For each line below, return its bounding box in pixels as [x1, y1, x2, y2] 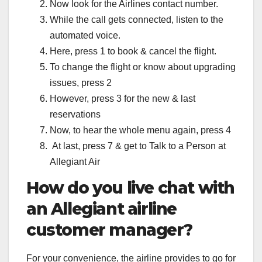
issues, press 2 [50, 77, 112, 88]
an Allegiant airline [26, 198, 177, 219]
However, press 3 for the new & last [50, 93, 195, 104]
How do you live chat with [26, 177, 235, 198]
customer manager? [26, 219, 192, 240]
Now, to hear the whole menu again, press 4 [50, 125, 231, 135]
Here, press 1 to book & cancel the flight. [50, 46, 216, 56]
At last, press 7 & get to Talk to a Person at [50, 140, 226, 151]
